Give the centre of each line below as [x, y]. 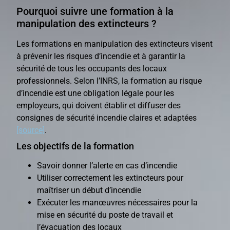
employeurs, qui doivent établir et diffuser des [99, 105]
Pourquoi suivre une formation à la [95, 11]
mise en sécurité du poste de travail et [105, 215]
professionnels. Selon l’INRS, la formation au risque [109, 81]
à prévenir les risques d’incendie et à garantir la [101, 56]
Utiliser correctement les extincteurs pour [110, 178]
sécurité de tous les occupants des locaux [92, 68]
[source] [31, 130]
